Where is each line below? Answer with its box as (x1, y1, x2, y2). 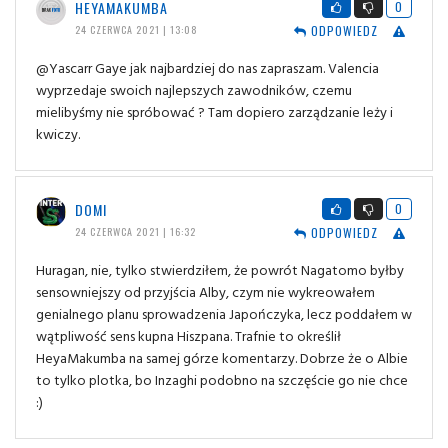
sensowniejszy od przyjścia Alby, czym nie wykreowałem (36, 280, 375, 302)
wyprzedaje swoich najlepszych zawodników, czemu (36, 78, 352, 100)
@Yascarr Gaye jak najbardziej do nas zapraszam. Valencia (36, 56, 379, 78)
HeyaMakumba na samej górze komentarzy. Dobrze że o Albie (36, 346, 408, 368)
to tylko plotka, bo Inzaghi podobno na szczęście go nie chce (36, 368, 408, 390)
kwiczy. (36, 122, 80, 144)
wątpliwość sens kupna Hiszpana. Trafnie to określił (36, 324, 341, 346)
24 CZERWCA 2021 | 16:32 (74, 223, 196, 239)
